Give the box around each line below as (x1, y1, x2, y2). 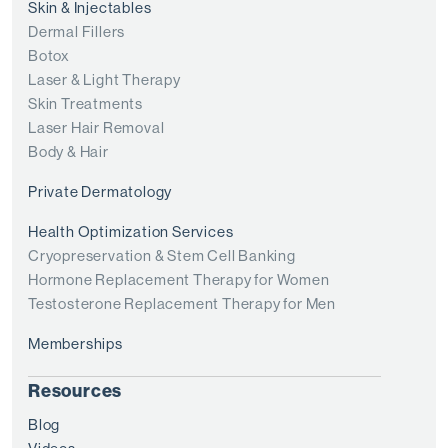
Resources (28, 379, 123, 403)
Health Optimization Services (28, 222, 234, 242)
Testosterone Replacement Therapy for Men (28, 294, 336, 314)
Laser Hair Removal (28, 118, 165, 138)
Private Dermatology (28, 182, 173, 202)
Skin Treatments (28, 94, 143, 114)
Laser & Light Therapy (28, 70, 181, 90)
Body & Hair (28, 142, 109, 162)
